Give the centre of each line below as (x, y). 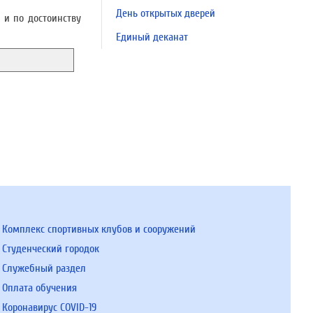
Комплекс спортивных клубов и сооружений (99, 229)
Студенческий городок (50, 249)
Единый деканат (152, 37)
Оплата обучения (39, 288)
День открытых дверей (166, 13)
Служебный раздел (44, 268)
